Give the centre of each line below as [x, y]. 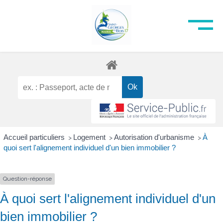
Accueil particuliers [35, 137]
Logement [90, 137]
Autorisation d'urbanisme [155, 137]
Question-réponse [27, 179]
